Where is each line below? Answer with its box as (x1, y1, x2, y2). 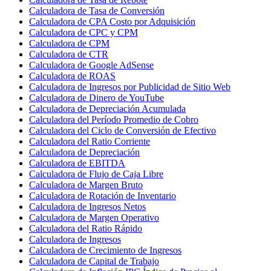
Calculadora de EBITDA (29, 157, 125, 168)
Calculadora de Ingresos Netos (29, 201, 146, 212)
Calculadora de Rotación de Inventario (29, 190, 176, 201)
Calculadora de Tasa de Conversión (29, 5, 165, 16)
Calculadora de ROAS (29, 70, 116, 81)
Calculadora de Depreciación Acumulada (29, 103, 186, 114)
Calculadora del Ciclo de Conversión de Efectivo (29, 125, 216, 135)
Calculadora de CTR (29, 48, 108, 59)
